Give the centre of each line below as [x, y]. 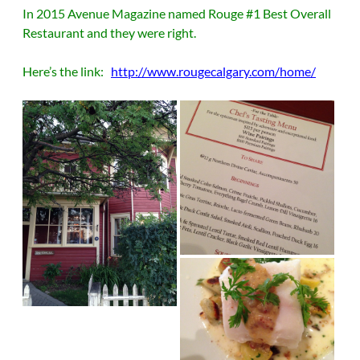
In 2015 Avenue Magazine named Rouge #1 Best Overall [177, 13]
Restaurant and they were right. [109, 33]
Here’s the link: [67, 71]
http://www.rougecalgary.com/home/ [213, 71]
